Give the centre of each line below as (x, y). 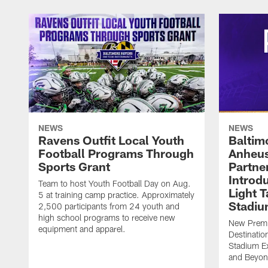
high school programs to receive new (107, 218)
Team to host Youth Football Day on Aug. (115, 184)
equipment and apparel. (82, 229)
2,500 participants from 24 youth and (109, 206)
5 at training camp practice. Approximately (116, 195)
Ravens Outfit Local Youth (111, 140)
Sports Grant (74, 167)
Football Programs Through (116, 153)
